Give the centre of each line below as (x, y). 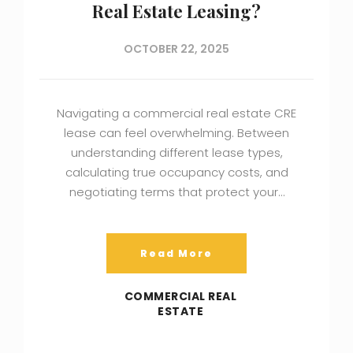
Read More (176, 254)
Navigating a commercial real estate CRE (176, 113)
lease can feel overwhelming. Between (176, 133)
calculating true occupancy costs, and (176, 173)
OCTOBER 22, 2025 (176, 49)
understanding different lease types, (176, 153)
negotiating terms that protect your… (176, 192)
